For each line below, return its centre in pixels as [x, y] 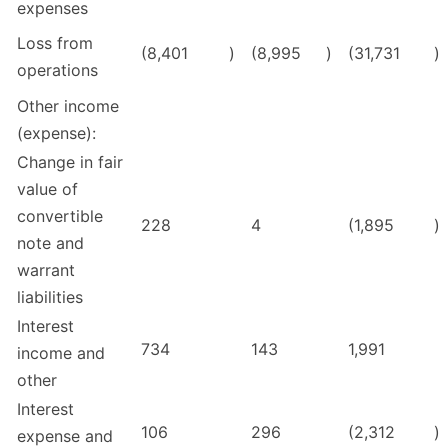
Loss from [55, 43]
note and [50, 243]
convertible [60, 216]
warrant [46, 270]
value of [47, 189]
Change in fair [70, 162]
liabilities [50, 297]
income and [61, 353]
